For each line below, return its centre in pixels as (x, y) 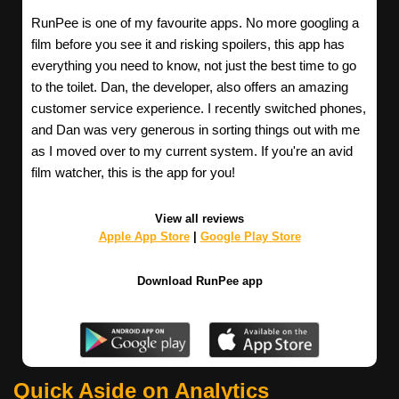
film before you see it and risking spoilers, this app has (188, 45)
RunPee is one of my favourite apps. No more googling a (195, 23)
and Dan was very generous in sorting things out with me (195, 130)
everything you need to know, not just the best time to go (194, 66)
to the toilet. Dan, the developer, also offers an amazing (190, 87)
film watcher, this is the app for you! (133, 173)
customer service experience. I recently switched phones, (199, 109)
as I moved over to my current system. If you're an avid (192, 151)
